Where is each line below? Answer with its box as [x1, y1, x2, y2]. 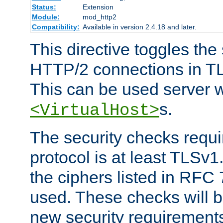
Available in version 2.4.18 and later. [82, 22, 197, 31]
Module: [31, 12, 60, 21]
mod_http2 [82, 12, 116, 21]
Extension [82, 2, 113, 11]
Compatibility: [31, 22, 80, 31]
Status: [31, 2, 56, 11]
